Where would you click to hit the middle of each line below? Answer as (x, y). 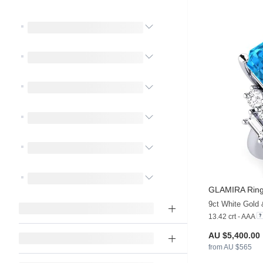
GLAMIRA (227, 190)
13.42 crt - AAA (232, 217)
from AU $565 (230, 247)
